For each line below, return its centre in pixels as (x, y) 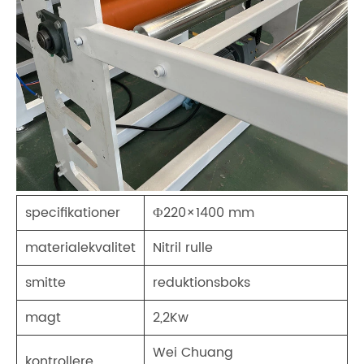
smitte (45, 283)
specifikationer (73, 213)
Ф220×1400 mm (204, 213)
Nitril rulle (183, 248)
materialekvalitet (80, 248)
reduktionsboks (201, 283)
